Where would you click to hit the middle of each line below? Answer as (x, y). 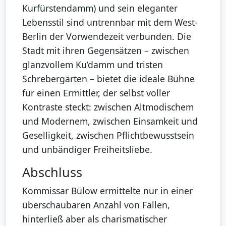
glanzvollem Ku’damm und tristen (93, 65)
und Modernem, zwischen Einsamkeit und (110, 121)
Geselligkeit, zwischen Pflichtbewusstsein (108, 135)
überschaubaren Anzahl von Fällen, (96, 205)
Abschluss (52, 172)
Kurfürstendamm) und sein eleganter (100, 8)
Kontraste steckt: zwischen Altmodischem (108, 107)
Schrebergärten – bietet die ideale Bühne (108, 79)
